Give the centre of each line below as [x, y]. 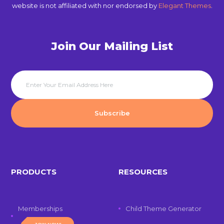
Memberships [40, 208]
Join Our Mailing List [112, 46]
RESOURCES [143, 171]
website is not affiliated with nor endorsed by [85, 5]
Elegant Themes [184, 5]
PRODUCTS [34, 171]
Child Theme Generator [163, 208]
